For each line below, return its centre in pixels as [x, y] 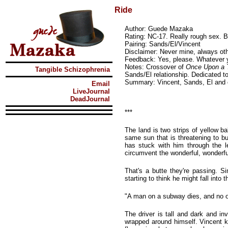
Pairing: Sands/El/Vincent [163, 44]
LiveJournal [91, 91]
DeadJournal [90, 99]
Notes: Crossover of [155, 67]
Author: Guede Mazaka [159, 29]
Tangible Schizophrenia [73, 69]
